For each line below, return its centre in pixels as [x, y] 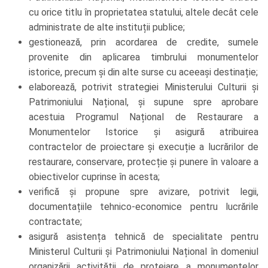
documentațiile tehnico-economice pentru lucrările [144, 207]
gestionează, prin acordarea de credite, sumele [144, 42]
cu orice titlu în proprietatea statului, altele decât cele [144, 13]
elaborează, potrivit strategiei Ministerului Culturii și [144, 87]
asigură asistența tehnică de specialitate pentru [144, 237]
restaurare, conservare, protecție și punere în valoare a [144, 162]
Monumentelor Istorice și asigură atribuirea [144, 132]
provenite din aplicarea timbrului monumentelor [144, 57]
